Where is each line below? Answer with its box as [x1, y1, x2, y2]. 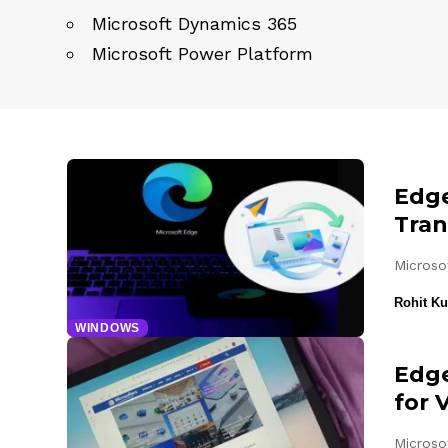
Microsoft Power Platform [92, 43, 313, 65]
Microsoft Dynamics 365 [92, 13, 297, 35]
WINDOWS [75, 321, 140, 334]
